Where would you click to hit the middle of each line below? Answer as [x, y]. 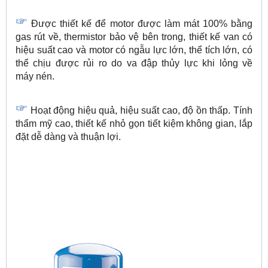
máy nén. [35, 77]
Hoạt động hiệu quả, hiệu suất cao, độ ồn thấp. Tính [141, 111]
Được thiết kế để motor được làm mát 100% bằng [142, 24]
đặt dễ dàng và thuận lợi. [68, 137]
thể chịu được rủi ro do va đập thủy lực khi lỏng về [134, 63]
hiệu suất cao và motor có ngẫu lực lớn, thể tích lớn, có [134, 50]
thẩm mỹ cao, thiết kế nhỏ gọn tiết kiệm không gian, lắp [134, 124]
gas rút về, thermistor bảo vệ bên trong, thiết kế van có [134, 37]
